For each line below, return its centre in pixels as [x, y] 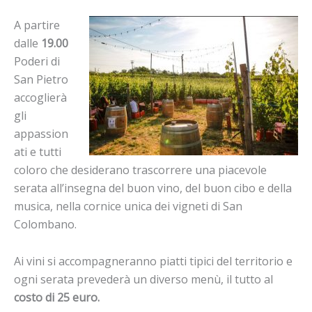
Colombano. [45, 225]
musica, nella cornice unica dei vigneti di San [128, 206]
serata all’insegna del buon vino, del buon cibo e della [153, 188]
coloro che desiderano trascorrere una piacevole [140, 170]
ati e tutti [38, 152]
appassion [41, 134]
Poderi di [37, 62]
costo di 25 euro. [58, 298]
